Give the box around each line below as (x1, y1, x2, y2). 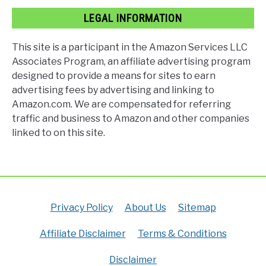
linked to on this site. (12, 127, 105, 139)
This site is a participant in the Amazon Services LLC (12, 42, 248, 53)
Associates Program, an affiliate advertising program (12, 56, 251, 68)
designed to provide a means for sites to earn (12, 70, 216, 82)
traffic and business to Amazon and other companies (12, 113, 249, 125)
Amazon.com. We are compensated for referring (12, 99, 231, 110)
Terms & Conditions (137, 228, 227, 239)
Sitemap (178, 202, 216, 213)
